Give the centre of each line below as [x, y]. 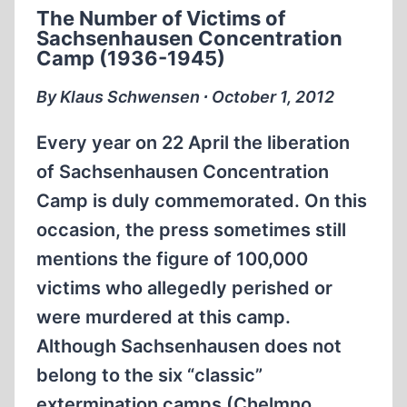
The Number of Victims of [161, 18]
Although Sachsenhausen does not [189, 346]
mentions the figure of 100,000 [172, 259]
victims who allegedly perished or [184, 288]
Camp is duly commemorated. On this [202, 201]
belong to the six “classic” [149, 375]
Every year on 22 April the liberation [193, 143]
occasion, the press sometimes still [191, 230]
